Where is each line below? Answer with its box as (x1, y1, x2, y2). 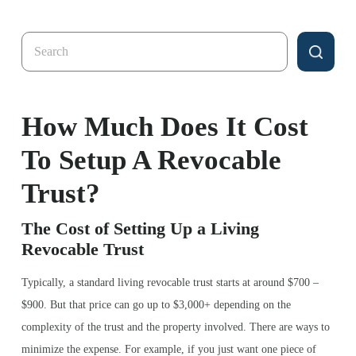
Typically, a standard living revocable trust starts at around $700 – (21, 277, 319, 288)
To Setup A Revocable (21, 145, 281, 176)
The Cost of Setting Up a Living (21, 219, 259, 238)
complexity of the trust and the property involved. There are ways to (21, 321, 330, 333)
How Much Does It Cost (21, 111, 308, 142)
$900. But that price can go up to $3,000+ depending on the (21, 299, 291, 311)
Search (21, 37, 55, 50)
